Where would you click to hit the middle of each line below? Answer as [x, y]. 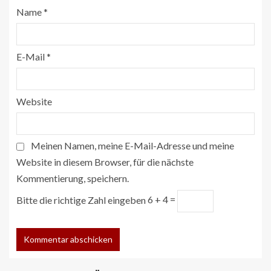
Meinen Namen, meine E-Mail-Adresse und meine [132, 145]
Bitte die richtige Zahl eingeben [82, 200]
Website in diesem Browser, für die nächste [105, 162]
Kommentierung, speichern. [73, 178]
